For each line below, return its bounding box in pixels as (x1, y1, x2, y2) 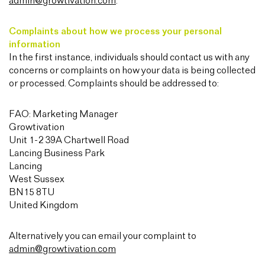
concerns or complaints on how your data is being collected (9, 66, 256, 76)
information (9, 40, 60, 50)
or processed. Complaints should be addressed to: (9, 79, 219, 89)
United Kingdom (9, 201, 78, 211)
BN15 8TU (9, 188, 54, 198)
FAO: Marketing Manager (9, 109, 118, 119)
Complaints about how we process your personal (9, 27, 222, 37)
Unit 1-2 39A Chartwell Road (9, 135, 129, 146)
